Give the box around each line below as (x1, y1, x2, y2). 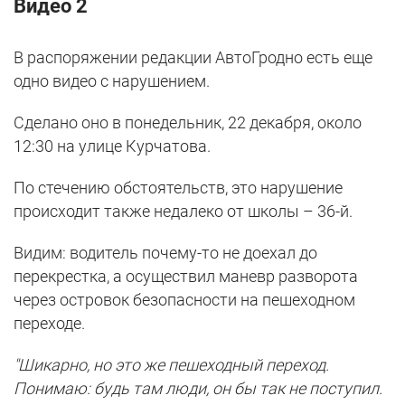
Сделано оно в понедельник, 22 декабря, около (14, 112, 362, 132)
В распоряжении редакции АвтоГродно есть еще (14, 47, 372, 67)
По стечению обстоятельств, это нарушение (14, 177, 343, 197)
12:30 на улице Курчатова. (14, 136, 211, 155)
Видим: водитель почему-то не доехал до (14, 242, 317, 262)
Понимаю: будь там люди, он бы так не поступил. (14, 378, 382, 398)
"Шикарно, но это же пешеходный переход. (14, 354, 329, 374)
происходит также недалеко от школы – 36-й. (14, 201, 353, 221)
